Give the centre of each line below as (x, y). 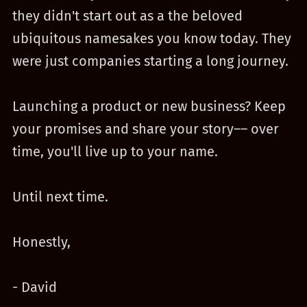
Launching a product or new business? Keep (149, 106)
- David (34, 287)
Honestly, (41, 242)
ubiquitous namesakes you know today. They (151, 38)
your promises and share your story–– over (145, 129)
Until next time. (60, 197)
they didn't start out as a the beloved (127, 16)
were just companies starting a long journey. (150, 61)
